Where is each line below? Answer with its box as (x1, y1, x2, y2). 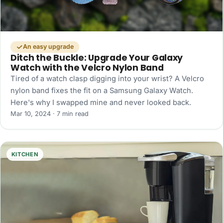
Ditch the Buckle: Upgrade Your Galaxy (10, 51, 183, 64)
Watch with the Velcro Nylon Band (10, 61, 164, 74)
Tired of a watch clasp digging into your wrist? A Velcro (10, 74, 204, 83)
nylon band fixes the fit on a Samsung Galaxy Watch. (10, 86, 193, 95)
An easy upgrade (22, 43, 74, 51)
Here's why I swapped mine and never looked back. (10, 98, 191, 107)
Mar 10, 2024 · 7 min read (10, 110, 89, 117)
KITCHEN (11, 150, 39, 158)
